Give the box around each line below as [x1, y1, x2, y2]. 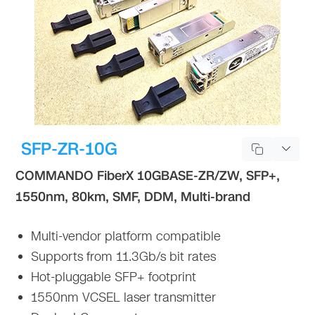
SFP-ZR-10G [21, 136, 118, 161]
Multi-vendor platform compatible [27, 226, 221, 245]
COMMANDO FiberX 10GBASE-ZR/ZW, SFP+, [15, 167, 281, 184]
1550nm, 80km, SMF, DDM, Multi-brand [15, 188, 251, 205]
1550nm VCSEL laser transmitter [27, 288, 217, 307]
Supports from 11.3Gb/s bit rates [27, 247, 217, 266]
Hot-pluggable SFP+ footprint [27, 267, 197, 286]
